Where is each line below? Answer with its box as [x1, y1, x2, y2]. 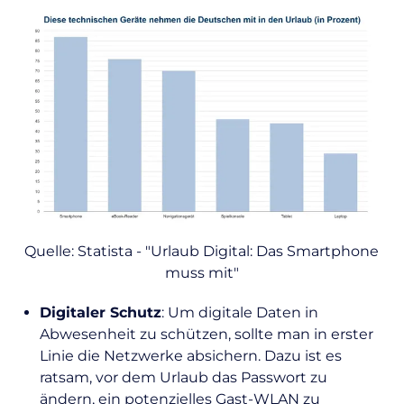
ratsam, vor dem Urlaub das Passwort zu [40, 369, 327, 387]
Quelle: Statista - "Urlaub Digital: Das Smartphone [24, 243, 380, 261]
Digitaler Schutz [40, 304, 161, 322]
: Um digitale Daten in [161, 304, 318, 322]
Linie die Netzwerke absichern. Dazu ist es [40, 347, 342, 365]
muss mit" [164, 264, 239, 282]
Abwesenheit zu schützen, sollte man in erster [40, 326, 373, 344]
